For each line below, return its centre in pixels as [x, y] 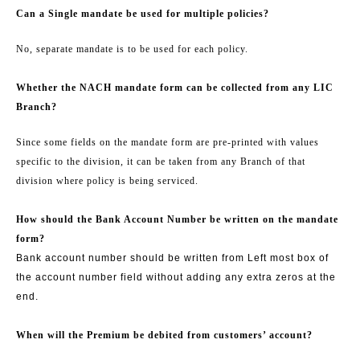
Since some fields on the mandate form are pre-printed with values [168, 142]
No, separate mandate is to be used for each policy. [132, 49]
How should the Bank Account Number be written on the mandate [177, 219]
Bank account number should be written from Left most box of [172, 258]
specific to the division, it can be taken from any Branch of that [161, 161]
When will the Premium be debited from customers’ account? [164, 335]
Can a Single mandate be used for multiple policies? [143, 13]
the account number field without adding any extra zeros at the [176, 277]
